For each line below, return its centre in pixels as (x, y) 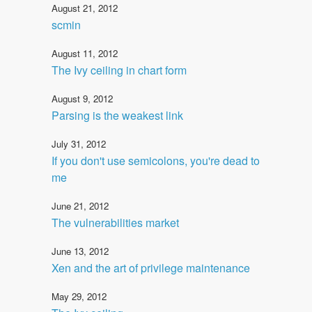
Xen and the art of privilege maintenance (151, 267)
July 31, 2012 (79, 143)
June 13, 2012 (80, 251)
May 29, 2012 (79, 296)
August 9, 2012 (82, 98)
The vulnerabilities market (115, 222)
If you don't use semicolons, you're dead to (156, 160)
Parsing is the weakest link (117, 115)
